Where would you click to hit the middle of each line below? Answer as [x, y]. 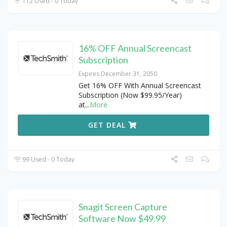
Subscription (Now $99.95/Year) [130, 95]
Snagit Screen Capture [123, 207]
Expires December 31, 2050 [118, 74]
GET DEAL [108, 125]
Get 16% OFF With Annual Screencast [140, 86]
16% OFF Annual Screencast [135, 48]
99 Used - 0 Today [48, 160]
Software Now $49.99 [122, 219]
